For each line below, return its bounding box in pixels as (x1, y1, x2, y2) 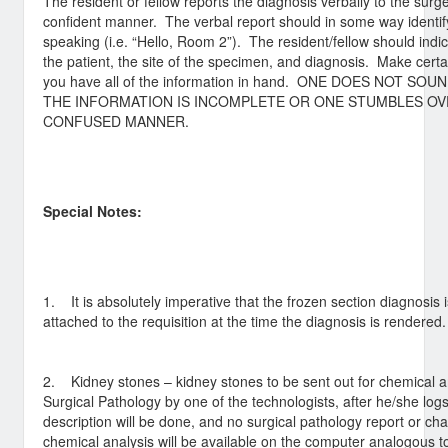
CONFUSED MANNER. (43, 111, 189, 132)
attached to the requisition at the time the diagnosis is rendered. (43, 311, 446, 332)
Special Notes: (43, 201, 142, 222)
